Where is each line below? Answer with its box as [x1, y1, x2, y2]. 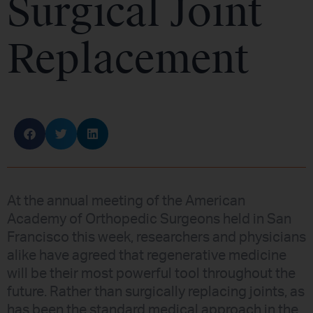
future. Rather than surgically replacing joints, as [7, 285, 305, 300]
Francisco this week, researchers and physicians [7, 231, 306, 245]
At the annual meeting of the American [7, 194, 245, 209]
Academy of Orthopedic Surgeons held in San [7, 212, 291, 227]
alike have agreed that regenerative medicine [7, 249, 286, 263]
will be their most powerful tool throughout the [7, 267, 296, 282]
